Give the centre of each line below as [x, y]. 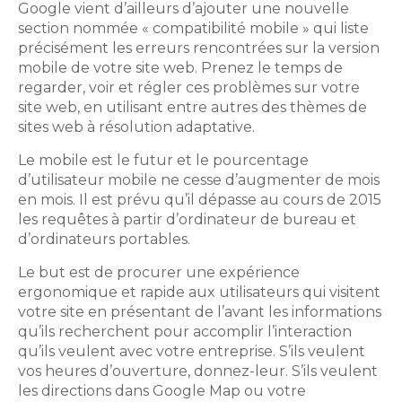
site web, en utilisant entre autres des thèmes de [192, 108]
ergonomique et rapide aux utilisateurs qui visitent [199, 293]
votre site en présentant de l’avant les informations [200, 312]
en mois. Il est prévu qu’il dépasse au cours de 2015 [200, 200]
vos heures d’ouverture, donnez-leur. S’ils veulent [198, 371]
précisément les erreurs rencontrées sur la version [199, 48]
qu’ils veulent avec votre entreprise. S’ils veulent [192, 352]
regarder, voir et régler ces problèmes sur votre [189, 88]
